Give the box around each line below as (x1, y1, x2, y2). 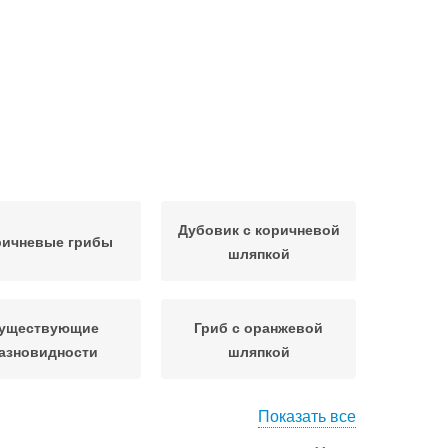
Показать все (258, 404, 356, 427)
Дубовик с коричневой (177, 219, 340, 239)
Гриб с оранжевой (194, 317, 323, 337)
